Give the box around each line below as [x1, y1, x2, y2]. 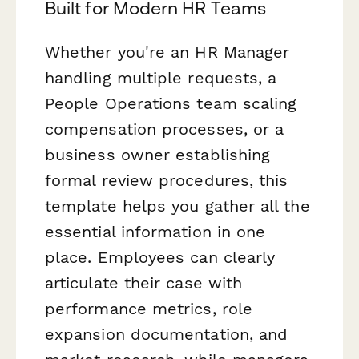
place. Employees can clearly [45, 247, 276, 267]
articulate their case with [45, 272, 243, 292]
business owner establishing [45, 144, 271, 164]
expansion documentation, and [45, 324, 288, 344]
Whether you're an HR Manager [45, 42, 290, 62]
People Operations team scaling [45, 93, 297, 113]
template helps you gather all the [45, 196, 310, 216]
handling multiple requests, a [45, 67, 277, 87]
